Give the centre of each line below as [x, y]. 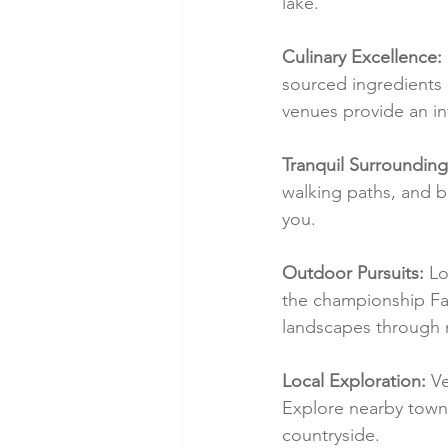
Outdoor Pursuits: [353, 273]
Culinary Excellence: [362, 57]
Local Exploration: [354, 381]
